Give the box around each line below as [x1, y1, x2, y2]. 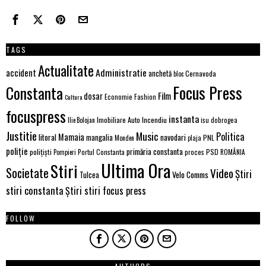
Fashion [134, 91, 156, 102]
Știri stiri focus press [65, 183, 146, 198]
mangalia [86, 131, 113, 143]
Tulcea [80, 168, 99, 180]
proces [185, 146, 204, 157]
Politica [216, 129, 245, 144]
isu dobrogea [201, 115, 237, 125]
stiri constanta [6, 182, 64, 198]
